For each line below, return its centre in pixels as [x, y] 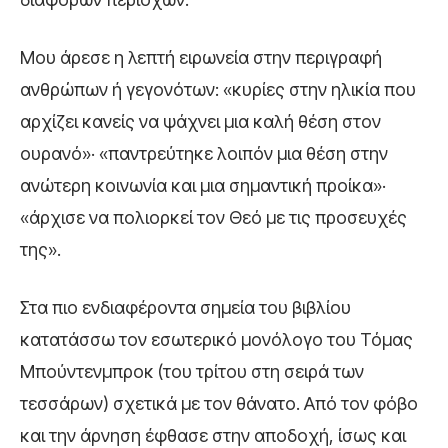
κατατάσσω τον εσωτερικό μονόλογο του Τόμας [216, 339]
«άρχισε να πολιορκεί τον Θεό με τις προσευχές [213, 217]
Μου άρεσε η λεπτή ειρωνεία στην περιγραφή [201, 57]
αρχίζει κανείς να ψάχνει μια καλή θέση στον [200, 121]
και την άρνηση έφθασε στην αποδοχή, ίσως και [213, 435]
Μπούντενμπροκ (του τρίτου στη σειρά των [192, 371]
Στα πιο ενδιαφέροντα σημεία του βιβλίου [185, 307]
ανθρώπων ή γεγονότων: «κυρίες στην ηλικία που [218, 89]
